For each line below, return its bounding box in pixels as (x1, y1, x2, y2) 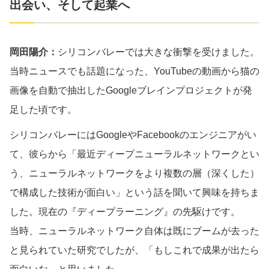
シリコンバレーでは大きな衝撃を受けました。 (58, 46, 259, 57)
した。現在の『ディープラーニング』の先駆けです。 (10, 206, 240, 217)
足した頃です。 (10, 104, 77, 115)
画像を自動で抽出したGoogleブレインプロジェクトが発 (10, 85, 252, 95)
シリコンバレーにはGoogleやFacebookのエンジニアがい (10, 129, 256, 140)
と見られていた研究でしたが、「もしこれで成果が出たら (10, 244, 259, 255)
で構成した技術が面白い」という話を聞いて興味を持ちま (10, 187, 259, 198)
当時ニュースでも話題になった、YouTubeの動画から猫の (10, 65, 259, 76)
